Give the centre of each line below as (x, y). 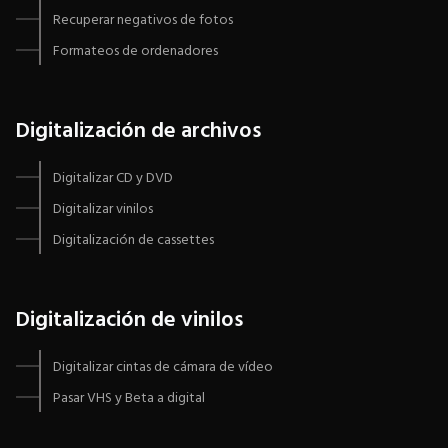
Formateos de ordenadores (135, 52)
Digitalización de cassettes (133, 241)
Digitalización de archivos (138, 132)
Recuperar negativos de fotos (143, 21)
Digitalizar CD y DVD (113, 179)
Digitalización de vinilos (129, 321)
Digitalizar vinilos (103, 210)
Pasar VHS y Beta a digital (129, 399)
